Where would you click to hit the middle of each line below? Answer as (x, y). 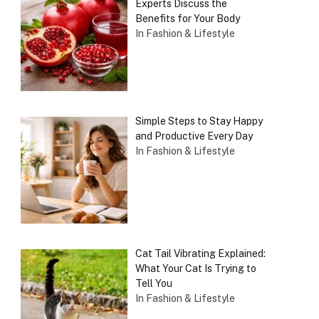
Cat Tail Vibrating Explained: (200, 253)
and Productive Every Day (194, 136)
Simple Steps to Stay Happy (199, 121)
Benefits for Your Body (187, 19)
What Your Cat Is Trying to (195, 268)
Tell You (153, 283)
